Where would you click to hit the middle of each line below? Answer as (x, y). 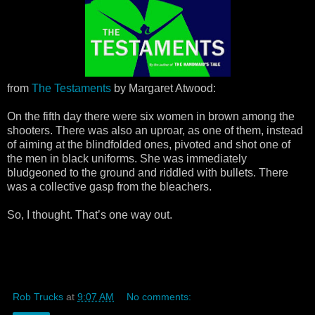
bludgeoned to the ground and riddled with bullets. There (148, 172)
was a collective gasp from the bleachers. (109, 186)
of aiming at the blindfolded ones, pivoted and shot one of (149, 144)
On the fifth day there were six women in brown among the (151, 116)
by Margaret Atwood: (163, 88)
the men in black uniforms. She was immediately (127, 158)
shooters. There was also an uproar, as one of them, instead (155, 130)
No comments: (159, 296)
